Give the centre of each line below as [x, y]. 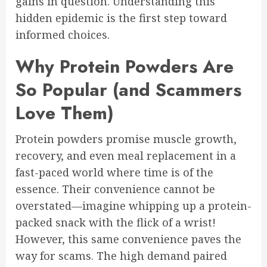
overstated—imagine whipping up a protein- [133, 206]
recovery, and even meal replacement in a [126, 156]
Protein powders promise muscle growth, [126, 139]
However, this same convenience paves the [128, 239]
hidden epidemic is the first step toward [121, 18]
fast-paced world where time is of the [114, 172]
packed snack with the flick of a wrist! [116, 222]
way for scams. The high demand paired [121, 256]
